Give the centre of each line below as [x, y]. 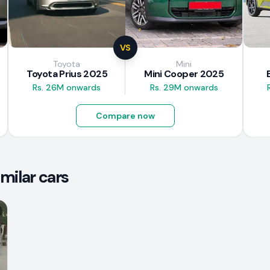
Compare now [125, 116]
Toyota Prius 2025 [67, 74]
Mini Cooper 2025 [184, 74]
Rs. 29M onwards [184, 88]
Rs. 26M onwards [67, 88]
